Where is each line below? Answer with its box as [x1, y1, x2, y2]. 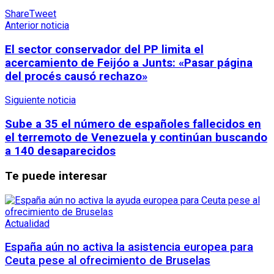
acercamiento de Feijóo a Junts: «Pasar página [5, 56, 253, 70]
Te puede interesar [5, 169, 107, 183]
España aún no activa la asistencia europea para [5, 240, 253, 254]
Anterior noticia [5, 20, 69, 31]
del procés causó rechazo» [5, 69, 147, 83]
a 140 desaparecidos [5, 144, 116, 158]
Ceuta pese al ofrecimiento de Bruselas [5, 254, 210, 268]
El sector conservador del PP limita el [5, 42, 204, 56]
